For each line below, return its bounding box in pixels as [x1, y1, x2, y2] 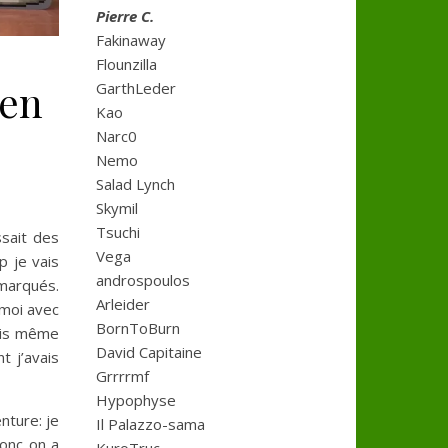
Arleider [96, 294, 150, 314]
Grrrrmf [96, 366, 149, 386]
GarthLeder [96, 78, 176, 98]
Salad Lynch [96, 174, 175, 194]
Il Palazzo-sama [96, 414, 205, 434]
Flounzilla [96, 54, 157, 74]
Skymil [96, 198, 138, 218]
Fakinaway [96, 30, 166, 50]
